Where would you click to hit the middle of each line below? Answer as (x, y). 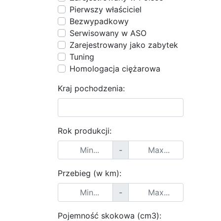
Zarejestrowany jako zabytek (124, 45)
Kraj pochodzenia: (91, 88)
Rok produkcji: (85, 131)
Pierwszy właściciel (106, 9)
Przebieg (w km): (90, 173)
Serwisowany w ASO (108, 33)
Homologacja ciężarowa (115, 69)
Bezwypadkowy (99, 21)
